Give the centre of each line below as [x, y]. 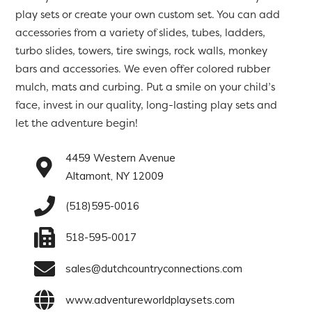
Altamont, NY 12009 [114, 175]
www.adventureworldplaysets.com [150, 299]
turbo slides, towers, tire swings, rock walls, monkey [142, 51]
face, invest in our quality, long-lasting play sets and [147, 105]
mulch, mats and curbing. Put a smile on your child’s [146, 87]
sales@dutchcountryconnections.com [154, 268]
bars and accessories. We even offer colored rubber [143, 69]
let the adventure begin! [77, 123]
